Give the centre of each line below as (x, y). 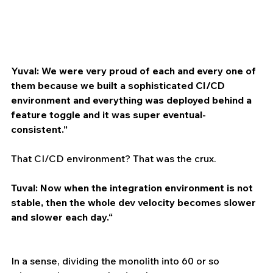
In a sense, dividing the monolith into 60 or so (116, 261)
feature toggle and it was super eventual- (108, 115)
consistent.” (39, 129)
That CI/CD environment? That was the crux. (115, 159)
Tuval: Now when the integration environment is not (133, 188)
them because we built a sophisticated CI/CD (119, 86)
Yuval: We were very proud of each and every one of (135, 71)
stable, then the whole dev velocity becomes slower (135, 203)
